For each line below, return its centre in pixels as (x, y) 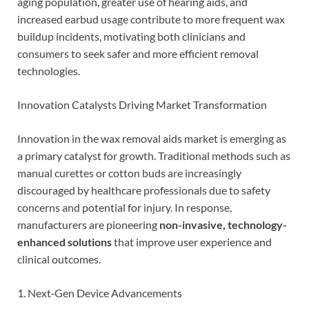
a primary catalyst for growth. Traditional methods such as (154, 155)
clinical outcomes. (59, 259)
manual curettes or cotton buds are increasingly (129, 172)
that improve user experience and (192, 241)
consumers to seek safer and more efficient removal (138, 53)
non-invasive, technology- (223, 224)
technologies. (49, 70)
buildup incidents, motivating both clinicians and (131, 36)
